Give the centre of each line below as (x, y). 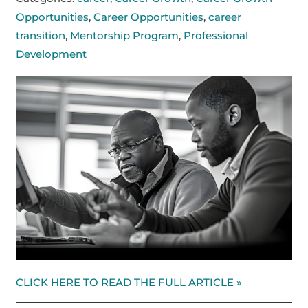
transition (41, 36)
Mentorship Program (125, 36)
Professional (216, 36)
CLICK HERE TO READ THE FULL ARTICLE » (129, 282)
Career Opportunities (149, 17)
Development (52, 54)
